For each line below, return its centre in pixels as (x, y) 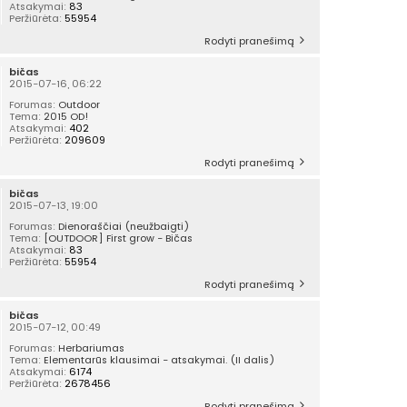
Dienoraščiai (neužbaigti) (124, 227)
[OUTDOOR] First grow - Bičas (119, 238)
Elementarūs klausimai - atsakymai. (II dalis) (160, 360)
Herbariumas (92, 348)
